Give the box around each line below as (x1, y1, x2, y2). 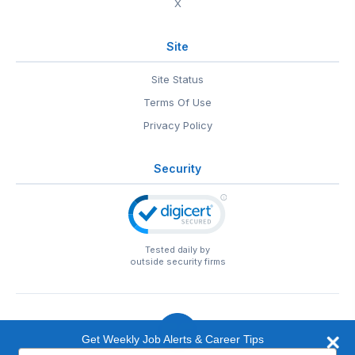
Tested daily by (145, 244, 210, 255)
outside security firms (129, 256, 226, 267)
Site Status (151, 73, 204, 86)
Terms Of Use (143, 96, 212, 109)
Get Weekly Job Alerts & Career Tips (82, 333, 264, 345)
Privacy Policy (143, 119, 212, 132)
